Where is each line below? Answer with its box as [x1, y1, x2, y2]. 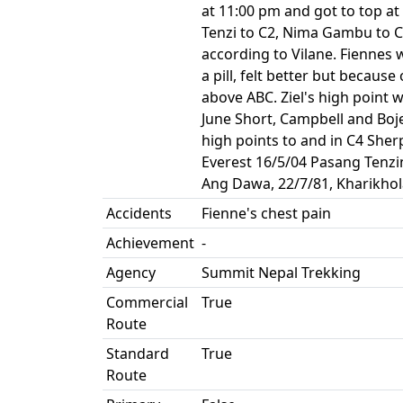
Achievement [106, 233, 194, 253]
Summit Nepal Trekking [201, 263, 361, 282]
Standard [106, 344, 169, 363]
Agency [106, 263, 156, 282]
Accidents [106, 203, 172, 223]
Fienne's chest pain [201, 203, 331, 223]
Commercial [106, 292, 188, 312]
